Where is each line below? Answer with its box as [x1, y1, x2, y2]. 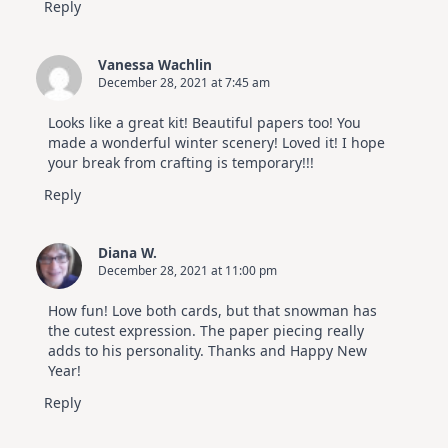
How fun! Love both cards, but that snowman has [48, 301, 377, 321]
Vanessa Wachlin [98, 55, 212, 75]
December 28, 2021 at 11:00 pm [98, 262, 277, 280]
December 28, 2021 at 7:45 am [98, 74, 270, 92]
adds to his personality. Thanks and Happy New [48, 341, 367, 361]
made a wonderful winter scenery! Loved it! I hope [48, 133, 385, 153]
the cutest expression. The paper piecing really [48, 321, 364, 341]
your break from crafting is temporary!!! [48, 153, 314, 173]
